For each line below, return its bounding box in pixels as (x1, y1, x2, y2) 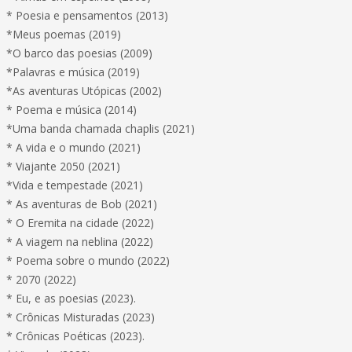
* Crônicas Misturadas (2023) (6, 310, 155, 324)
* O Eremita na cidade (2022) (6, 215, 154, 230)
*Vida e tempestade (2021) (6, 178, 143, 192)
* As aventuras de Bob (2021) (6, 196, 157, 211)
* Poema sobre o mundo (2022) (6, 253, 170, 268)
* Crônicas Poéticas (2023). (6, 328, 145, 343)
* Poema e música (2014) (6, 102, 137, 117)
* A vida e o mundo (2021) (6, 140, 141, 155)
